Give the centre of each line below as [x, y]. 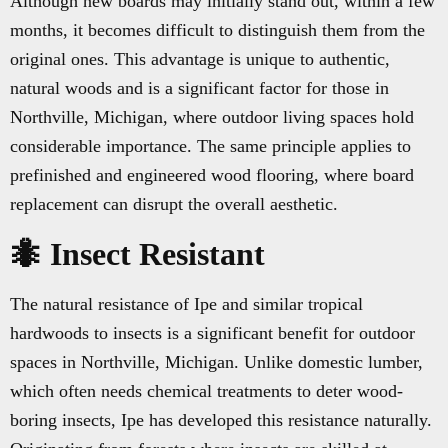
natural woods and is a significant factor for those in [199, 88]
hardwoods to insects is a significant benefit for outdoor [212, 333]
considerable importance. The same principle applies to [210, 146]
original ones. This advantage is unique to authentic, [200, 59]
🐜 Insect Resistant [137, 254]
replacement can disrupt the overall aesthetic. [174, 204]
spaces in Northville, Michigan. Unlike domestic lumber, [216, 362]
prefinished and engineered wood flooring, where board [212, 175]
